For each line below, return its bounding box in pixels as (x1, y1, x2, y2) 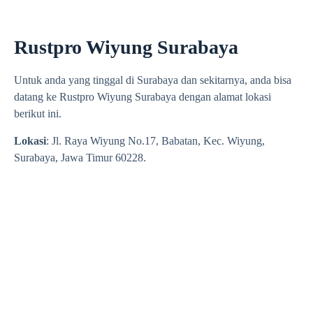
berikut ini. (14, 108, 61, 120)
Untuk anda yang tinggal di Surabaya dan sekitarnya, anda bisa (14, 74, 291, 87)
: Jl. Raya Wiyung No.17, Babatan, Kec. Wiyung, (46, 134, 265, 147)
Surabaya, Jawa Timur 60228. (14, 151, 146, 163)
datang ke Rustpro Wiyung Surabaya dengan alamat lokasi (14, 91, 271, 103)
